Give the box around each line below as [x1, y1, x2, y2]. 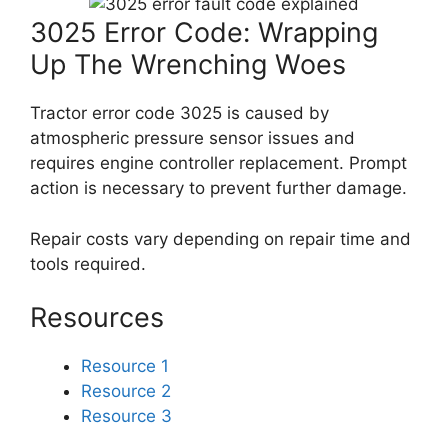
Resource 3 [81, 406, 172, 426]
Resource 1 [81, 356, 169, 376]
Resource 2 [81, 381, 171, 401]
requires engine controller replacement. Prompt [30, 153, 407, 173]
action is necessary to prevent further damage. [30, 178, 407, 198]
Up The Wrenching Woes [30, 48, 346, 81]
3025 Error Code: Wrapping [30, 16, 378, 49]
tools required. [30, 253, 146, 274]
